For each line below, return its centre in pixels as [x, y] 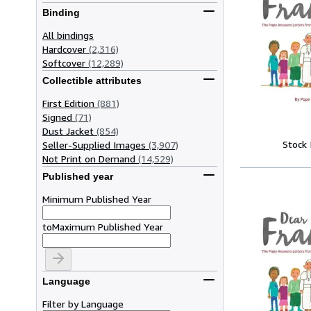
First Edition [68, 103]
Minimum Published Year [97, 199]
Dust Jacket [68, 131]
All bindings [68, 35]
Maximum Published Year [108, 226]
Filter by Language [83, 303]
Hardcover [64, 49]
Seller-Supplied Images [94, 144]
